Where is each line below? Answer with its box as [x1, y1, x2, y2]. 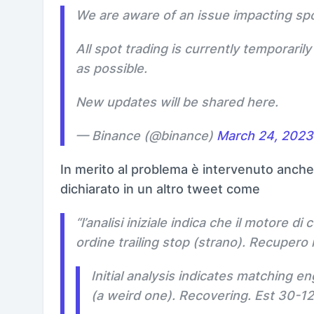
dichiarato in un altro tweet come [60, 181, 260, 196]
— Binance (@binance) [76, 128, 217, 143]
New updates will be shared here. [76, 94, 278, 109]
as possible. [76, 60, 147, 76]
